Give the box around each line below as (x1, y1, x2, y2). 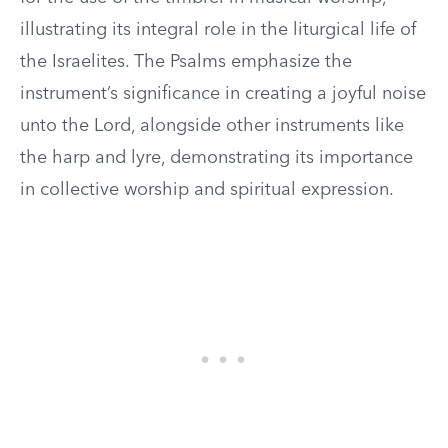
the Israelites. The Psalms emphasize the (20, 53, 352, 71)
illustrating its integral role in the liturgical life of (20, 21, 416, 39)
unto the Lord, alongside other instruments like (20, 117, 404, 135)
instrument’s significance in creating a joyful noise (20, 85, 426, 103)
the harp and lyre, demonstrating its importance (20, 149, 413, 167)
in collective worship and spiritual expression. (20, 181, 394, 199)
